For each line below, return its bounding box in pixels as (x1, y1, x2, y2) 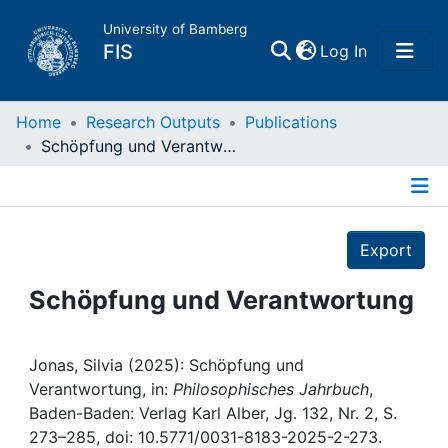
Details (198, 218, 250, 238)
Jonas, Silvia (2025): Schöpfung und (29, 355, 304, 375)
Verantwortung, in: (29, 379, 173, 399)
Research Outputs (86, 112, 220, 132)
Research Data (57, 219, 204, 245)
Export (360, 240, 412, 260)
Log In (320, 40, 367, 61)
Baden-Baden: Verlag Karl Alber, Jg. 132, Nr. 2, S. (29, 403, 397, 423)
